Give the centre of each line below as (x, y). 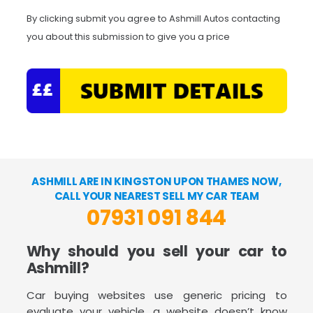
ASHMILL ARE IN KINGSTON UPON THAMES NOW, (156, 182)
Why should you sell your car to (156, 252)
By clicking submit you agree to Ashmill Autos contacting (153, 18)
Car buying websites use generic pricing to (156, 296)
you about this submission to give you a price (128, 36)
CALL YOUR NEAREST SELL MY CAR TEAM (156, 196)
